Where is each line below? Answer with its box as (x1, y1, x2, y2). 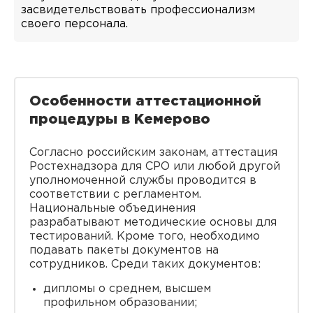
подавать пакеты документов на (29, 245, 219, 256)
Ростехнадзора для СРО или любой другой (29, 161, 280, 172)
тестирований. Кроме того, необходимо (29, 231, 260, 242)
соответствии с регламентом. (29, 189, 201, 200)
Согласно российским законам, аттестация (29, 147, 277, 158)
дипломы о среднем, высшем (43, 284, 211, 294)
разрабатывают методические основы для (29, 217, 277, 228)
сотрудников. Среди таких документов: (29, 259, 261, 270)
